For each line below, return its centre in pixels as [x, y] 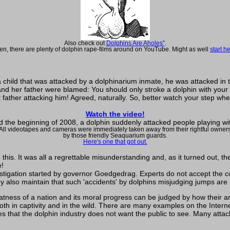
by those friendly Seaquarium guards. [115, 136]
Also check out [85, 43]
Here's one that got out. [115, 142]
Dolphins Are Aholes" [135, 43]
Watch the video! [115, 114]
